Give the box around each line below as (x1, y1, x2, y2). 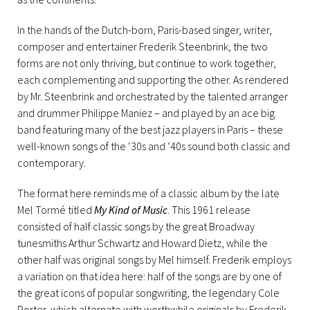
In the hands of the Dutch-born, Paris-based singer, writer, (17, 23, 272, 37)
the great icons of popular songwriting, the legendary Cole (17, 286, 280, 300)
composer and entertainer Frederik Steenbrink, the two (17, 39, 268, 53)
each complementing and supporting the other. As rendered (17, 73, 289, 86)
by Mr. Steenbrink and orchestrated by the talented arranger (17, 89, 288, 103)
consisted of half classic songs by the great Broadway (17, 219, 255, 233)
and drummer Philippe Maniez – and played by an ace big (17, 106, 275, 120)
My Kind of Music (94, 203, 167, 217)
